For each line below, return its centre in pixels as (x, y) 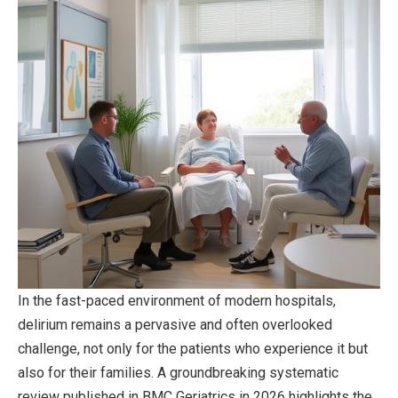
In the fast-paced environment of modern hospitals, (177, 300)
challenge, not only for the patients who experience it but (193, 348)
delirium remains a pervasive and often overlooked (175, 324)
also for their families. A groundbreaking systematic (178, 372)
